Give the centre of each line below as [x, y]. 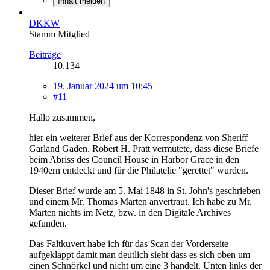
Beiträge [45, 54]
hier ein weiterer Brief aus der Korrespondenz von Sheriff [138, 137]
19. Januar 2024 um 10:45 [103, 86]
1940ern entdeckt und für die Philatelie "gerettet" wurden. [139, 170]
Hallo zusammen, [62, 117]
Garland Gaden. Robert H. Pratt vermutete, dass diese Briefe [144, 148]
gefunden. [48, 223]
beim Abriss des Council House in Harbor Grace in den [134, 159]
